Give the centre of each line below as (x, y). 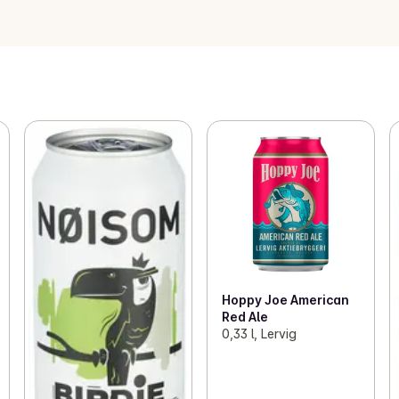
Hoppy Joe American (285, 300)
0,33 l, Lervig (259, 334)
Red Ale (244, 317)
